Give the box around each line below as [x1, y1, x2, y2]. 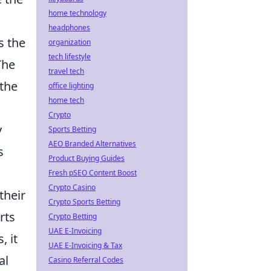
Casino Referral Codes [48, 255, 123, 265]
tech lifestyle [48, 51, 91, 62]
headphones [48, 22, 90, 33]
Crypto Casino [48, 182, 96, 192]
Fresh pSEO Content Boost [48, 168, 137, 178]
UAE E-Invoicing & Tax [48, 240, 122, 250]
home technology [48, 8, 106, 18]
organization [48, 37, 91, 47]
